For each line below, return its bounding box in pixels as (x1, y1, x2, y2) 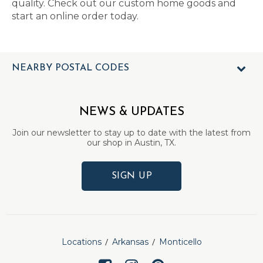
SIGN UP (111, 171, 153, 181)
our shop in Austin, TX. (87, 137, 176, 148)
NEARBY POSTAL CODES (12, 63, 129, 73)
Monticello (159, 237, 202, 247)
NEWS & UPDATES (79, 106, 184, 118)
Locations (61, 237, 102, 247)
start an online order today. (12, 11, 139, 22)
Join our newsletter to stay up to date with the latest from (12, 127, 251, 138)
